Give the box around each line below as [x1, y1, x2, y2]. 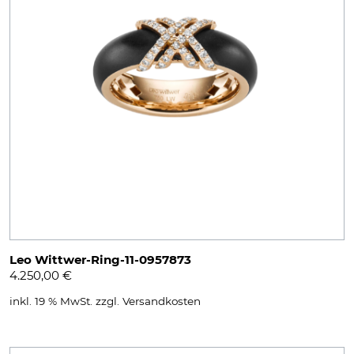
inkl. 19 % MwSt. [9, 294, 92, 307]
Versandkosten [122, 294, 201, 307]
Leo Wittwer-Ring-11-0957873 [9, 251, 191, 267]
